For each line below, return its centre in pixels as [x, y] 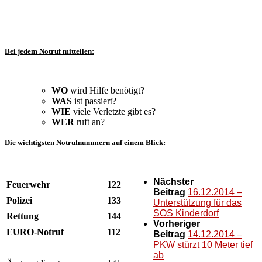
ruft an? [89, 122]
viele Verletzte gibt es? [113, 111]
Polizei [19, 200]
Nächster [173, 181]
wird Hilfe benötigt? [106, 90]
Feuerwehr [28, 184]
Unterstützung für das [197, 202]
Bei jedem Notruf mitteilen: [49, 51]
